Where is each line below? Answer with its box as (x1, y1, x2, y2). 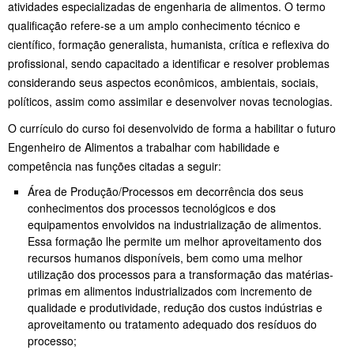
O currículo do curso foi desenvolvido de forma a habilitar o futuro (8, 120, 336, 137)
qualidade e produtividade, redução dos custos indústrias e (28, 299, 322, 316)
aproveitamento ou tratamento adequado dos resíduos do (28, 316, 317, 333)
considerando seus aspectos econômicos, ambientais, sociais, (8, 74, 318, 91)
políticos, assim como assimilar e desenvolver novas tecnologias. (8, 93, 333, 110)
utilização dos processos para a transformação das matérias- (28, 266, 333, 283)
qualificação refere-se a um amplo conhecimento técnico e (8, 17, 300, 34)
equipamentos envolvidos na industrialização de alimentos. (28, 217, 322, 233)
